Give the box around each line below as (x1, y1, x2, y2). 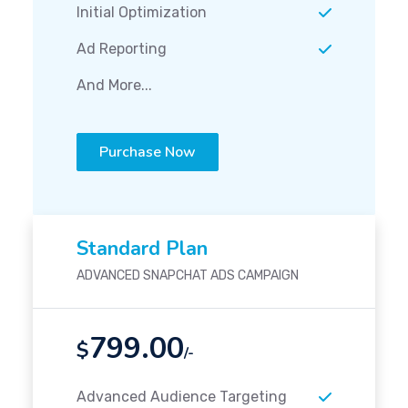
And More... (76, 76, 152, 95)
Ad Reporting (76, 40, 167, 58)
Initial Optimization (76, 4, 207, 22)
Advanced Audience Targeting (76, 388, 287, 406)
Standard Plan (76, 235, 208, 263)
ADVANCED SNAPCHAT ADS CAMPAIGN (76, 268, 299, 284)
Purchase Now (99, 142, 196, 163)
